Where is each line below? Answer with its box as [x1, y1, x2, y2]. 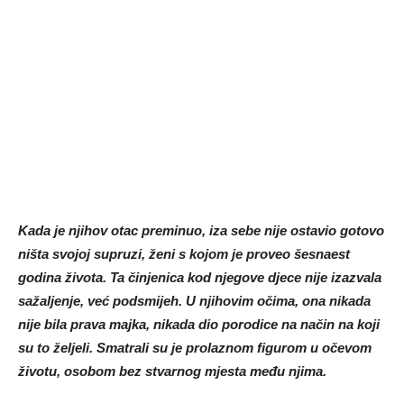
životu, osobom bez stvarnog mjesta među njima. [18, 363, 326, 380]
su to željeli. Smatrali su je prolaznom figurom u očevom [18, 340, 372, 356]
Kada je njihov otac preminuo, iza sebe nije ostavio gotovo [18, 223, 384, 239]
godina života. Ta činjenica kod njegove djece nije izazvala [18, 270, 381, 286]
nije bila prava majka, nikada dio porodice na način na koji [18, 317, 380, 333]
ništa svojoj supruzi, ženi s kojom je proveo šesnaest [18, 246, 350, 262]
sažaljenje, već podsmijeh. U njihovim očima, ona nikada [18, 293, 371, 309]
